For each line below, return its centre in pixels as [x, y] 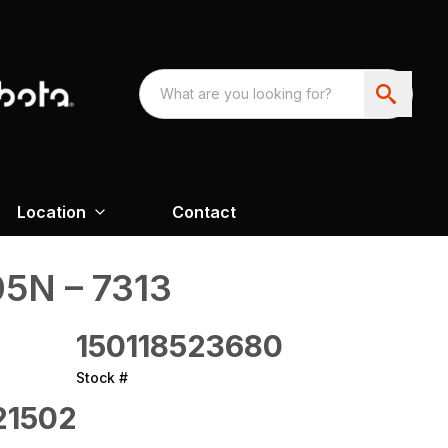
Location [51, 211]
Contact [203, 211]
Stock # [102, 377]
